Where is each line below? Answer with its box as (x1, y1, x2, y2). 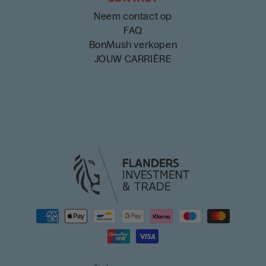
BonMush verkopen (88, 39, 178, 50)
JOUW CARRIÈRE (94, 53, 172, 64)
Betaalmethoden (20, 205, 92, 216)
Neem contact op (94, 10, 172, 21)
